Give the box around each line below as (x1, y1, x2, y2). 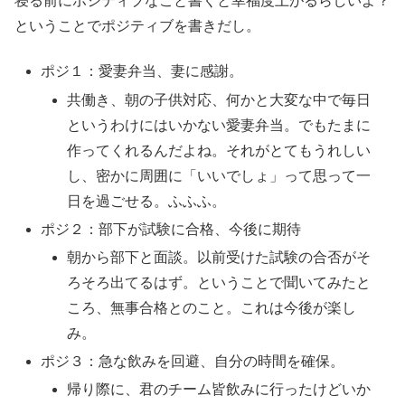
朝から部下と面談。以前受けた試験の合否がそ (67, 250, 372, 266)
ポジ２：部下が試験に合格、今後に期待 (41, 221, 302, 237)
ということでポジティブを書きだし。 (14, 18, 260, 34)
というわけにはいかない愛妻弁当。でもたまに (67, 117, 372, 133)
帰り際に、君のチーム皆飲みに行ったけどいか (67, 381, 372, 398)
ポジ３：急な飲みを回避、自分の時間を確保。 (41, 353, 345, 370)
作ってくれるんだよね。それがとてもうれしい (67, 142, 372, 158)
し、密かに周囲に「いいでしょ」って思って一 (67, 167, 372, 184)
